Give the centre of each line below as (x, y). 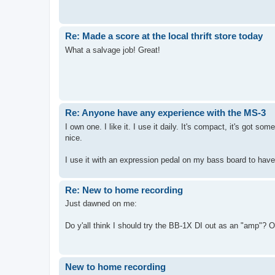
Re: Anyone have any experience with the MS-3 (165, 113)
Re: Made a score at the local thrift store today (164, 36)
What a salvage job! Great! (113, 50)
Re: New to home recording (124, 190)
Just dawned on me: (101, 204)
